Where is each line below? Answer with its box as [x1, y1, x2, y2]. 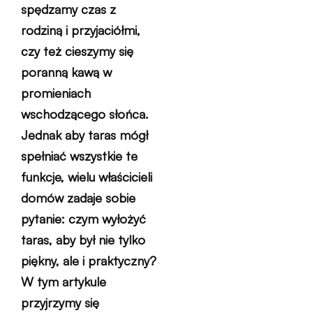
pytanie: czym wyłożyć [21, 211, 146, 226]
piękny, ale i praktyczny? [21, 253, 156, 268]
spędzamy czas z [21, 1, 116, 17]
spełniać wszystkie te [21, 148, 138, 163]
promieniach [21, 85, 91, 101]
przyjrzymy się [21, 295, 99, 310]
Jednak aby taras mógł [21, 127, 148, 143]
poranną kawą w [21, 64, 112, 80]
